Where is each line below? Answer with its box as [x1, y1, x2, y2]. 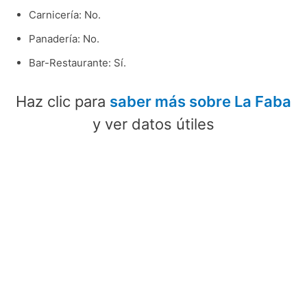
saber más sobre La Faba [110, 93, 291, 111]
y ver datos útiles [93, 115, 214, 134]
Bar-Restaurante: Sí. [28, 56, 126, 69]
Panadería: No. [28, 32, 99, 45]
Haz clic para [16, 93, 110, 111]
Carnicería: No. [28, 8, 101, 21]
